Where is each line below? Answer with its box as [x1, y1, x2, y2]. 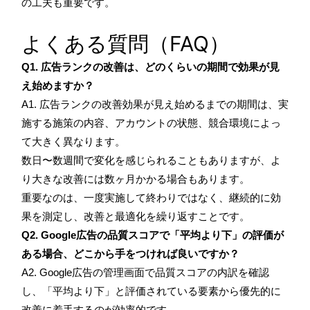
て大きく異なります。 [21, 135, 125, 147]
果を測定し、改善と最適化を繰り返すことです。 [21, 210, 250, 222]
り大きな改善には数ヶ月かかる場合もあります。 [21, 172, 250, 185]
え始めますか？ [21, 79, 94, 91]
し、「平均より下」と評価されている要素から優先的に [21, 284, 281, 297]
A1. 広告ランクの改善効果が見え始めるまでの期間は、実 [21, 98, 289, 110]
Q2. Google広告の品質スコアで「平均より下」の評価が [21, 228, 284, 241]
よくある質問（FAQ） [21, 30, 230, 56]
